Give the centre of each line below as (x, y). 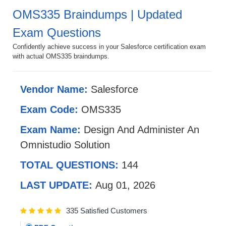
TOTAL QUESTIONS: (71, 165)
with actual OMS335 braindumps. (61, 56)
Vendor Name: (55, 89)
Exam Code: (51, 109)
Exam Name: (52, 129)
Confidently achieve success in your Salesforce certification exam (109, 46)
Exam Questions (57, 32)
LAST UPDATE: (58, 185)
